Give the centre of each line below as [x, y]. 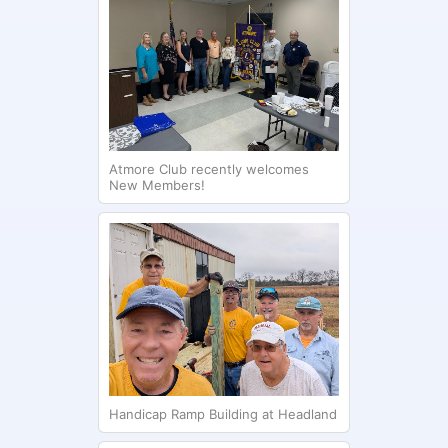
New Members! [156, 185]
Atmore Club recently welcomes [208, 169]
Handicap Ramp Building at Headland [222, 413]
